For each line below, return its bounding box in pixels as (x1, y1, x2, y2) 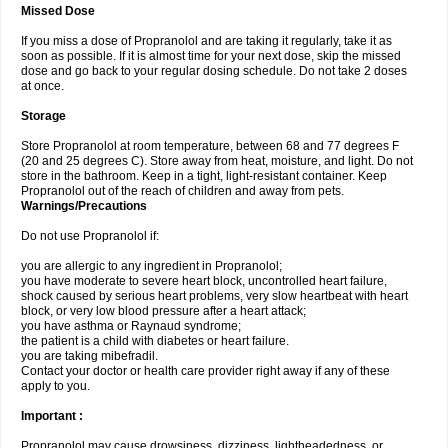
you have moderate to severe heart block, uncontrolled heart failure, (21, 274, 387, 288)
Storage (21, 109, 66, 123)
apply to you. (21, 379, 90, 393)
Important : (21, 409, 83, 423)
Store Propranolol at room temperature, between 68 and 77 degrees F (21, 139, 399, 153)
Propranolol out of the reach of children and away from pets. (21, 184, 344, 198)
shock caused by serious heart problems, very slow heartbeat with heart (21, 289, 408, 303)
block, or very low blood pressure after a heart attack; (21, 304, 306, 318)
